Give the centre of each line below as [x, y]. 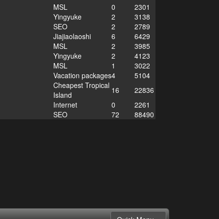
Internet [65, 104]
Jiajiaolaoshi [72, 36]
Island [62, 95]
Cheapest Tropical [81, 85]
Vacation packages [82, 75]
